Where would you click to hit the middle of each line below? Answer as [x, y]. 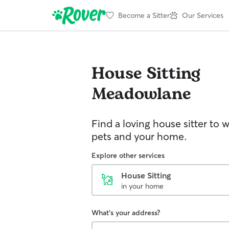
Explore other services [128, 155]
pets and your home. [139, 136]
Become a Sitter [144, 15]
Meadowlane [141, 94]
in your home [142, 186]
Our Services [203, 15]
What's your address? [126, 213]
